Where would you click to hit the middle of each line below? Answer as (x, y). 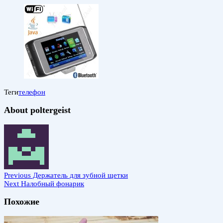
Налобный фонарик (52, 183)
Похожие (22, 202)
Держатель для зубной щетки (79, 175)
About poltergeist (37, 110)
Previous (17, 175)
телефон (32, 92)
